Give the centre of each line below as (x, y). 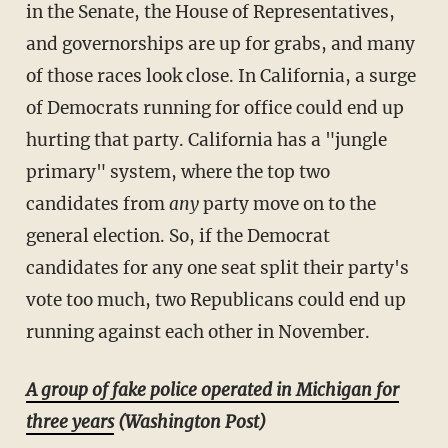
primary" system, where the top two (177, 172)
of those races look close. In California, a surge (220, 76)
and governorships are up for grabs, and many (220, 44)
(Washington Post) (189, 422)
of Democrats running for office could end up (214, 108)
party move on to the (287, 204)
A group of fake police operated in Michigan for (212, 390)
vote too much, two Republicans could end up (215, 300)
